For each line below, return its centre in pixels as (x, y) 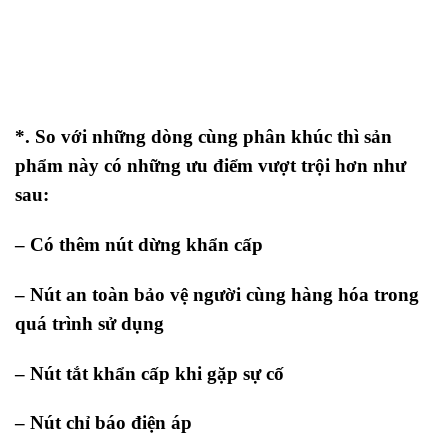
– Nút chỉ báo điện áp (103, 423)
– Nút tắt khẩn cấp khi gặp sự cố (149, 373)
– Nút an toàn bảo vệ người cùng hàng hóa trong (217, 294)
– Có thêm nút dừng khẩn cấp (139, 245)
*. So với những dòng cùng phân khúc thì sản (203, 137)
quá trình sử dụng (89, 323)
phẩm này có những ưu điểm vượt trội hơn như (210, 166)
